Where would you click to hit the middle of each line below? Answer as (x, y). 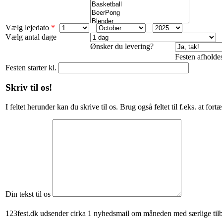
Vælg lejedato (27, 27)
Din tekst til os (28, 194)
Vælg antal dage (31, 37)
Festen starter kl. (32, 67)
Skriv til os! (29, 88)
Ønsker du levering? (122, 46)
